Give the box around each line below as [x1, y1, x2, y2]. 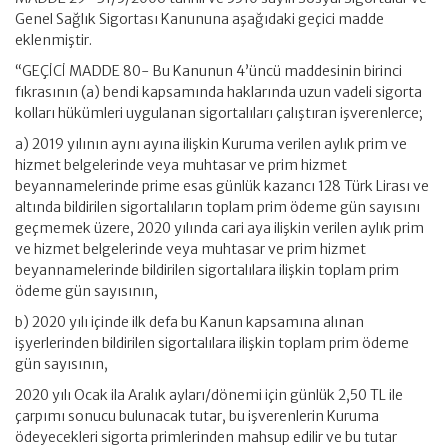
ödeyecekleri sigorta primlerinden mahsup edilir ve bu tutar [15, 428, 397, 446]
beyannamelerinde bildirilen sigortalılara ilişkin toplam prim [15, 261, 399, 279]
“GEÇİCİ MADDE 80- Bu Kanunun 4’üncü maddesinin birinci [15, 62, 402, 80]
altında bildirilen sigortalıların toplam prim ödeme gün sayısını [15, 198, 420, 216]
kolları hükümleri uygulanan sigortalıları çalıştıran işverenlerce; [15, 104, 423, 122]
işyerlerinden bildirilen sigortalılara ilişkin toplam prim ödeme [15, 334, 409, 352]
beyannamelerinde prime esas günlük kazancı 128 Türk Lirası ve [15, 177, 429, 195]
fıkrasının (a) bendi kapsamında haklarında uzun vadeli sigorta [15, 83, 422, 101]
